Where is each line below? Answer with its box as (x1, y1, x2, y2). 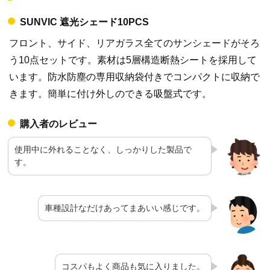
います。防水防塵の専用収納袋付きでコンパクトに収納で (9, 72, 260, 83)
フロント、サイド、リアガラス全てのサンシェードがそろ (9, 38, 260, 49)
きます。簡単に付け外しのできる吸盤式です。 (9, 89, 212, 99)
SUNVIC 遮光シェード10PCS (20, 17, 149, 28)
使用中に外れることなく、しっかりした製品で (14, 145, 192, 155)
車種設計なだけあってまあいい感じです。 (45, 203, 205, 213)
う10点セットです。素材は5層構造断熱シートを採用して (9, 55, 257, 66)
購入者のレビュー (20, 119, 97, 130)
